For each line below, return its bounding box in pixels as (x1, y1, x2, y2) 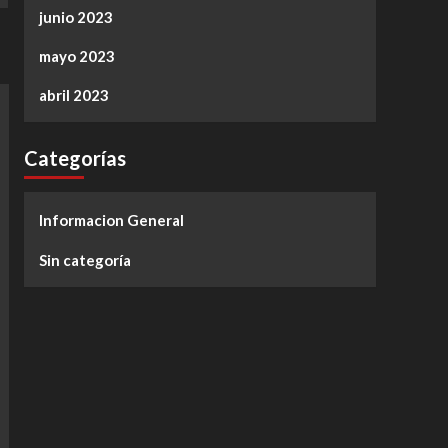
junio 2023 (38, 8, 113, 27)
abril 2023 (38, 86, 109, 105)
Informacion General (38, 211, 184, 230)
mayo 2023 (38, 47, 115, 66)
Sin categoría (38, 251, 131, 270)
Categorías (23, 146, 126, 171)
